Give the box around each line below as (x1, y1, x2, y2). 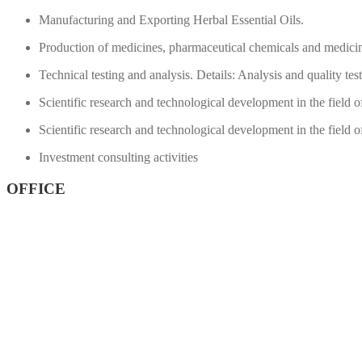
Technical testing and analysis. (39, 68, 193, 82)
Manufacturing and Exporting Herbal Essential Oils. (39, 13, 304, 27)
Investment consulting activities (39, 150, 198, 164)
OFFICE (6, 179, 65, 197)
